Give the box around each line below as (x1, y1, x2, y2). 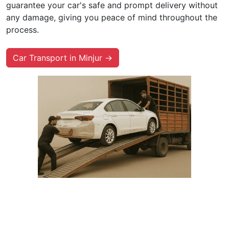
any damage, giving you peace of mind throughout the (6, 12, 217, 22)
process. (6, 24, 39, 35)
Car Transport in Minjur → (13, 52, 112, 63)
